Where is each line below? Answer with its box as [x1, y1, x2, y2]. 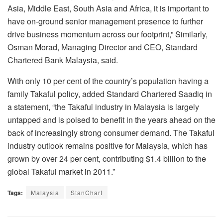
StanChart [71, 188, 103, 197]
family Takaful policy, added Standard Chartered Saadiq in [7, 88, 212, 100]
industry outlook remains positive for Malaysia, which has [7, 139, 208, 151]
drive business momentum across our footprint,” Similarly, [7, 28, 208, 40]
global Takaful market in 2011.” [7, 165, 115, 177]
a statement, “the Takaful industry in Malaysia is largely [7, 101, 199, 112]
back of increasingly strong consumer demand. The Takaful [7, 126, 215, 138]
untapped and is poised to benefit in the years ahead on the [7, 113, 216, 125]
